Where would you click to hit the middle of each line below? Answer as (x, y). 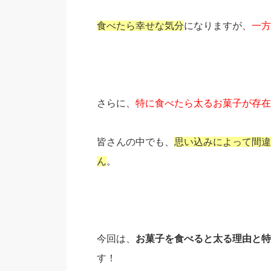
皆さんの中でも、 (135, 142)
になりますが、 (217, 26)
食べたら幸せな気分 (140, 26)
